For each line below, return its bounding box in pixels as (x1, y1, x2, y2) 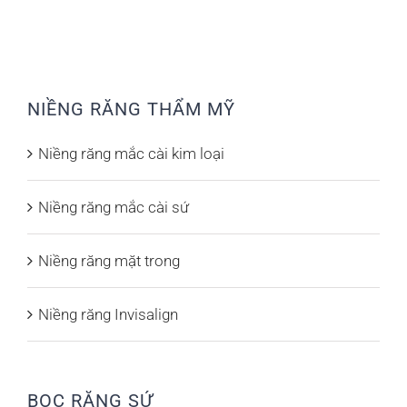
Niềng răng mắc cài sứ (38, 197, 189, 216)
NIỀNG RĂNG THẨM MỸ (27, 97, 235, 120)
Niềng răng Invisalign (38, 304, 178, 323)
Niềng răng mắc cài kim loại (38, 144, 224, 163)
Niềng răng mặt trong (38, 251, 180, 270)
